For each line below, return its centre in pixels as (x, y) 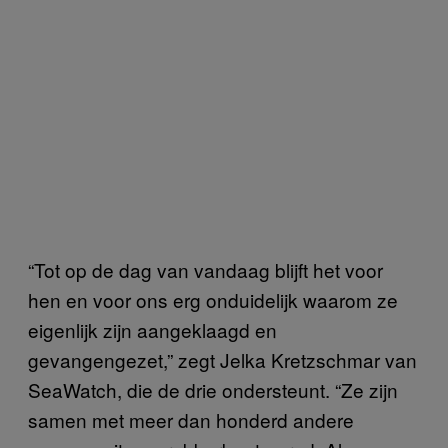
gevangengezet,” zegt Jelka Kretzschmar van (222, 359)
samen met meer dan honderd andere (191, 419)
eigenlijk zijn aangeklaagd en (152, 329)
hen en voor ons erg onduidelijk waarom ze (213, 299)
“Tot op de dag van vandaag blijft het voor (205, 269)
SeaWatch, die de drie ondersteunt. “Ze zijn (213, 389)
